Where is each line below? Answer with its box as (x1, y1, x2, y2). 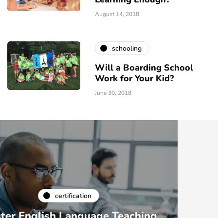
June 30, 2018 (95, 89, 131, 97)
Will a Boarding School (95, 62, 193, 74)
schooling (112, 43, 142, 53)
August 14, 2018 (95, 10, 139, 18)
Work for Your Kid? (95, 73, 174, 85)
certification (95, 204, 132, 214)
